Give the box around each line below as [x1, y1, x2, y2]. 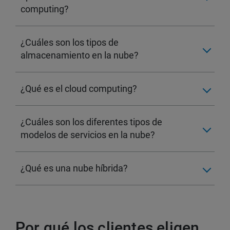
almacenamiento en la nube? [21, 50, 139, 61]
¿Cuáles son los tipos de [21, 37, 119, 48]
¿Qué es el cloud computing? [21, 83, 137, 94]
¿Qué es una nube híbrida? [21, 163, 128, 174]
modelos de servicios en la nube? [21, 129, 155, 141]
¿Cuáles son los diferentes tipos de [21, 117, 162, 128]
